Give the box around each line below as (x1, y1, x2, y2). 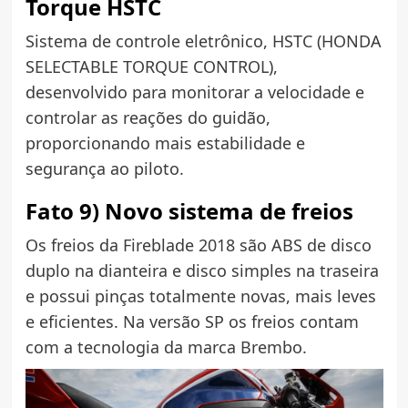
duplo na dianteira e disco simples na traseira (25, 259, 379, 281)
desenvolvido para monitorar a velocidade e (25, 80, 364, 103)
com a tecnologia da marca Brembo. (25, 335, 307, 358)
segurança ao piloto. (25, 157, 184, 179)
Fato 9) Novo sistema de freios (25, 195, 353, 226)
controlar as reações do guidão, (25, 106, 270, 128)
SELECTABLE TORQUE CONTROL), (25, 55, 278, 77)
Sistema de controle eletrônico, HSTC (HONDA (25, 29, 382, 52)
